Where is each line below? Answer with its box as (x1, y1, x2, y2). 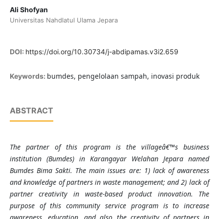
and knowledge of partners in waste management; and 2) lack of (9, 177, 210, 187)
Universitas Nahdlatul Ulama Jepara (9, 16, 118, 24)
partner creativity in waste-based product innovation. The (9, 189, 210, 199)
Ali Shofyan (9, 5, 48, 14)
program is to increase (126, 201, 210, 211)
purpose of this (9, 201, 66, 211)
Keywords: (9, 72, 47, 81)
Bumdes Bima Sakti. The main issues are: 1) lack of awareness (9, 166, 210, 175)
